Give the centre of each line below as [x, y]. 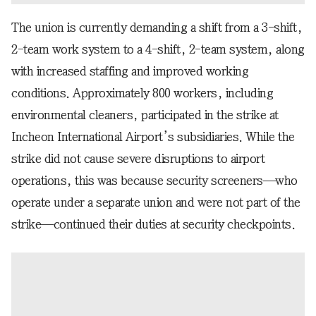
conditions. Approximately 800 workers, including [142, 93]
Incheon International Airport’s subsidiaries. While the [153, 137]
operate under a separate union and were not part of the [156, 203]
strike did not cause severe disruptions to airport [138, 159]
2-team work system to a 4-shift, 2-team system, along [158, 50]
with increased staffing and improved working [130, 72]
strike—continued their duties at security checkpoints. [153, 225]
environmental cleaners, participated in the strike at [145, 115]
